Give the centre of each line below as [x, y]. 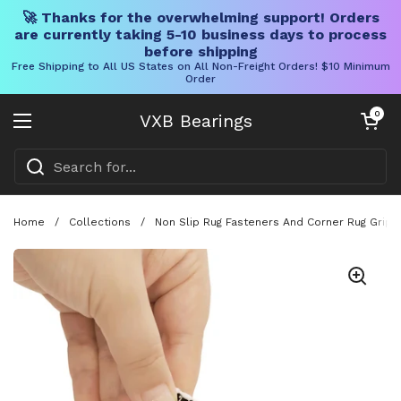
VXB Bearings [196, 121]
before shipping [200, 51]
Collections [100, 222]
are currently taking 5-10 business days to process [200, 34]
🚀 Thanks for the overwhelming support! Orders [200, 17]
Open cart [377, 113]
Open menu [64, 131]
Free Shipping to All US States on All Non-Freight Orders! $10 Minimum [200, 66]
